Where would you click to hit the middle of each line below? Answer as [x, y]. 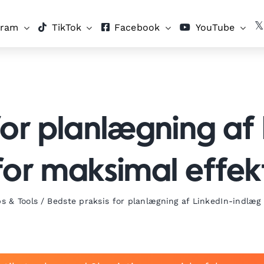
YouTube [215, 27]
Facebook [137, 27]
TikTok [67, 27]
